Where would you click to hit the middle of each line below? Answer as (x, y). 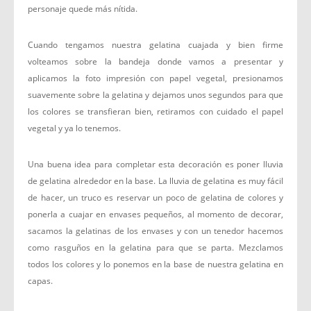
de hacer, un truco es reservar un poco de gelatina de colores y (155, 197)
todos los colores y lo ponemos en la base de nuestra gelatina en (155, 264)
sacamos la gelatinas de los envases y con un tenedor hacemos (155, 231)
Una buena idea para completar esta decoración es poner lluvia (155, 164)
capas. (40, 281)
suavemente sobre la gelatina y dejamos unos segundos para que (155, 95)
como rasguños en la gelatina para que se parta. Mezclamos (155, 247)
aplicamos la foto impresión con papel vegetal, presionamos (155, 78)
